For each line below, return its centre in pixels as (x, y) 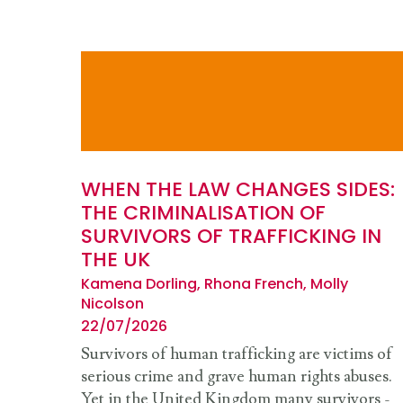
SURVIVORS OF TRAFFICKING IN (231, 237)
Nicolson (112, 304)
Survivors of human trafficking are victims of (237, 354)
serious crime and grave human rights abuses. (237, 377)
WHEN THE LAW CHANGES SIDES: (238, 190)
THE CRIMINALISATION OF (203, 213)
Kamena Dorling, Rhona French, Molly (215, 284)
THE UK (116, 260)
